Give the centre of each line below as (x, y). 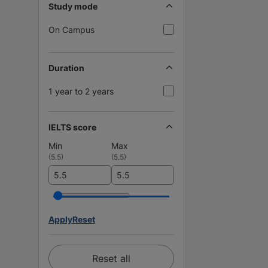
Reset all (111, 258)
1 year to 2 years (81, 91)
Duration (66, 68)
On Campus (71, 29)
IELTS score (72, 127)
